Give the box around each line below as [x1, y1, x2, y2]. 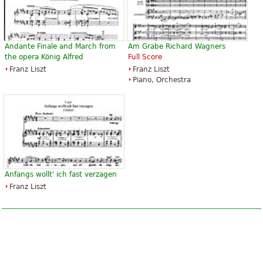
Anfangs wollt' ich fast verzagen [5, 170, 117, 179]
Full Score [128, 52, 162, 61]
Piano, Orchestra [133, 75, 191, 84]
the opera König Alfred [5, 52, 83, 61]
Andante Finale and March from [5, 42, 116, 50]
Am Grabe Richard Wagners [128, 42, 225, 50]
